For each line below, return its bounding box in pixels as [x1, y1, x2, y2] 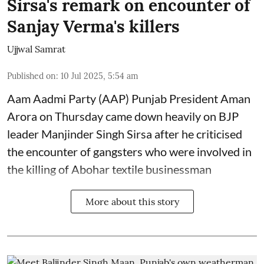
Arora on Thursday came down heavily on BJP [7, 109, 239, 124]
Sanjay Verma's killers [7, 16, 180, 38]
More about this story [85, 196, 179, 208]
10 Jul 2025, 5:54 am [61, 71, 138, 82]
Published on [7, 71, 56, 82]
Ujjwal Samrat [7, 43, 65, 55]
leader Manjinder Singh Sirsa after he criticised [7, 127, 242, 141]
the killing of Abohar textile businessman [7, 162, 212, 177]
